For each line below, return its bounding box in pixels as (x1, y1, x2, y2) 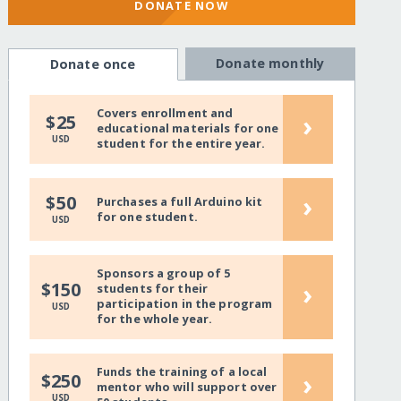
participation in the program (96, 295, 273, 312)
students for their (96, 280, 209, 297)
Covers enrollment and (96, 105, 234, 122)
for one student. (96, 208, 198, 225)
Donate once (49, 55, 136, 73)
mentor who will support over (96, 379, 277, 396)
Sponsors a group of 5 (96, 265, 231, 282)
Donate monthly (216, 55, 325, 73)
